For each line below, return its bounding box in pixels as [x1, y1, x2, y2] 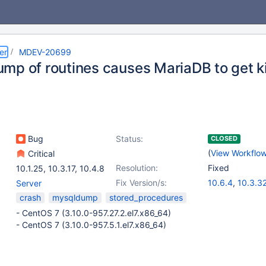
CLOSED [211, 134, 237, 142]
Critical [26, 148, 55, 159]
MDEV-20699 [19, 47, 71, 57]
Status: [116, 134, 143, 144]
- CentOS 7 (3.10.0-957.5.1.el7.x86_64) [16, 220, 166, 230]
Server [16, 178, 42, 188]
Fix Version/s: [116, 178, 167, 188]
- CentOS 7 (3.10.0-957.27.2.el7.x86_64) [16, 208, 171, 218]
